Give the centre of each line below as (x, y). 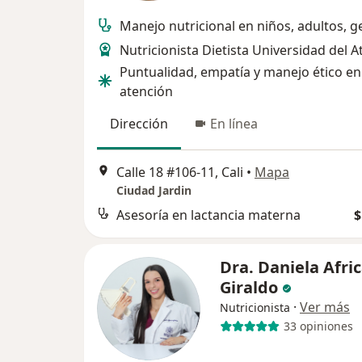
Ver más (325, 307)
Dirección (139, 124)
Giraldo (249, 287)
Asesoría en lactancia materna (208, 215)
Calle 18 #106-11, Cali (180, 172)
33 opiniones (318, 326)
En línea (234, 124)
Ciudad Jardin (154, 190)
